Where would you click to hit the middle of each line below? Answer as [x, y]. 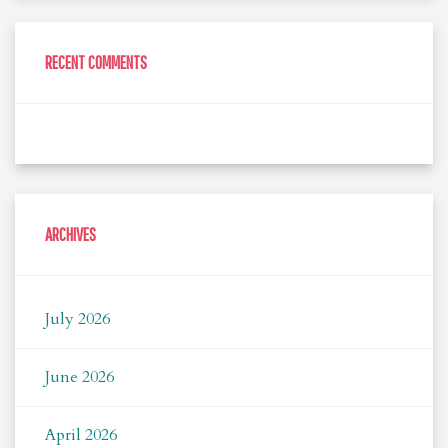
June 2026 [79, 377]
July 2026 [77, 319]
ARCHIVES [70, 235]
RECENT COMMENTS [96, 63]
